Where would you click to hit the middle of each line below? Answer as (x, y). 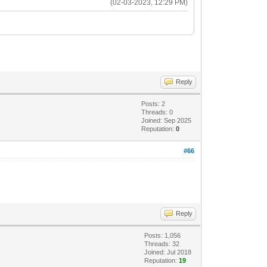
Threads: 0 (157, 112)
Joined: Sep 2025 (167, 120)
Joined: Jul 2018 (168, 252)
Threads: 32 (162, 244)
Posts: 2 (153, 104)
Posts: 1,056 (163, 235)
